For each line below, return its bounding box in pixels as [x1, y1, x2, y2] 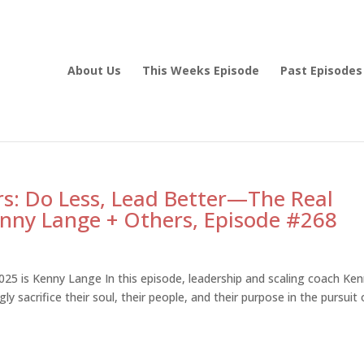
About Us [67, 63, 121, 78]
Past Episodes [280, 63, 362, 78]
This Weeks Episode [142, 63, 259, 78]
